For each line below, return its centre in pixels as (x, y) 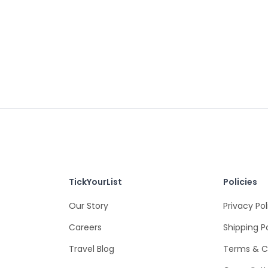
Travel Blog (92, 249)
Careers (86, 227)
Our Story (89, 205)
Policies (240, 182)
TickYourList (96, 182)
